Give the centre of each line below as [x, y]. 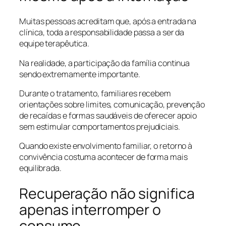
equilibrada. [40, 168]
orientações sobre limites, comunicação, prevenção [112, 104]
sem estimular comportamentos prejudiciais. [100, 126]
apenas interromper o [90, 209]
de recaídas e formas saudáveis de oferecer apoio [108, 115]
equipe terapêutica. [54, 44]
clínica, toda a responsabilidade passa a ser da [102, 33]
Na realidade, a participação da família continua [105, 63]
